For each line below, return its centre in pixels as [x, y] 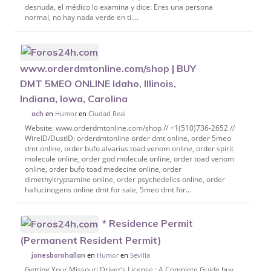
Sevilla [140, 255]
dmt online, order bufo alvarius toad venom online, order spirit [129, 148]
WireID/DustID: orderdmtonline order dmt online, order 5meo [128, 138]
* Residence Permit [148, 223]
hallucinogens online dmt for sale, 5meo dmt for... [108, 189]
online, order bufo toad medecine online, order [103, 169]
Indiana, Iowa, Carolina [74, 98]
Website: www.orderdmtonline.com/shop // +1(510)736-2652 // [129, 128]
